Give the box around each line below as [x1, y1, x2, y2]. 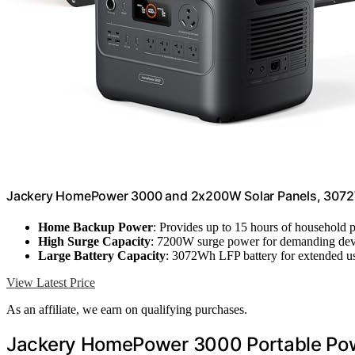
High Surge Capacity [38, 235, 151, 249]
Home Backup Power [38, 220, 153, 235]
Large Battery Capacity [38, 249, 166, 263]
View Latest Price [6, 276, 95, 290]
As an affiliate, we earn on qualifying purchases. [6, 303, 247, 317]
